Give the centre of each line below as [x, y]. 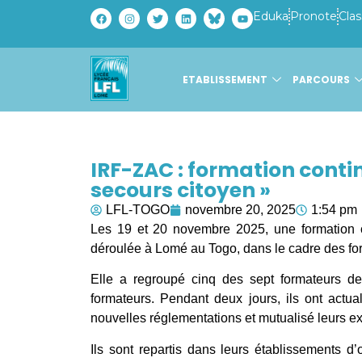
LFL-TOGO [138, 210]
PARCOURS [321, 79]
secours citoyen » [181, 190]
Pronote [314, 16]
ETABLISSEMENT [225, 79]
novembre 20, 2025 [240, 210]
